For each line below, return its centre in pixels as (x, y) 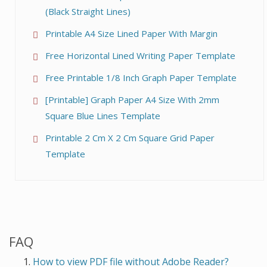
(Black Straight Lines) (88, 11)
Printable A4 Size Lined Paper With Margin (131, 33)
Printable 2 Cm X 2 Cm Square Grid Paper (130, 138)
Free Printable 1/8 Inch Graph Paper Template (141, 77)
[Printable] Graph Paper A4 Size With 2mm (132, 100)
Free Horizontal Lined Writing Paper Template (140, 55)
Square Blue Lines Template (103, 116)
